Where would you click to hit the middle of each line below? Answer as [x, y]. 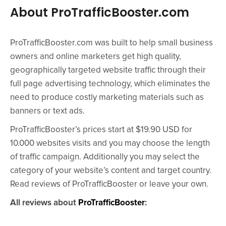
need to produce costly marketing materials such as [107, 98]
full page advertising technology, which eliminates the [110, 84]
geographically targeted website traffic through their [108, 70]
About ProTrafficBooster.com [100, 12]
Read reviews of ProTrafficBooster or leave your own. [109, 184]
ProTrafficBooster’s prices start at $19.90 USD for [101, 130]
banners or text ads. [47, 111]
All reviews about [44, 203]
